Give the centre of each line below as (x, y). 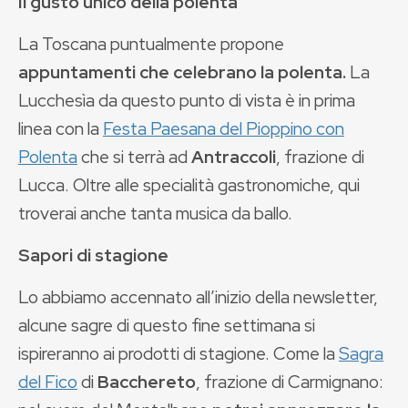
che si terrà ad (134, 157)
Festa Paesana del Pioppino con (224, 128)
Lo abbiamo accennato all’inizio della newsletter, (198, 297)
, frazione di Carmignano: (290, 382)
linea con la (61, 128)
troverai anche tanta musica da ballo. (155, 213)
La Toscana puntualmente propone (151, 44)
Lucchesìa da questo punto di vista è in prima (187, 100)
